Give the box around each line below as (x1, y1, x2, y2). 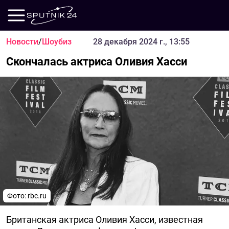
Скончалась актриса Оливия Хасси (6, 55, 187, 68)
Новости (6, 37, 38, 47)
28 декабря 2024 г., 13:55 (93, 37, 190, 47)
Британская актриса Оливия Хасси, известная (6, 214, 203, 225)
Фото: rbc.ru (7, 192, 47, 200)
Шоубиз (42, 37, 72, 47)
